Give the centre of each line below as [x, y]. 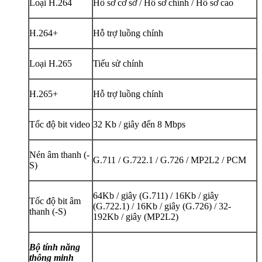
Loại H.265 [51, 63]
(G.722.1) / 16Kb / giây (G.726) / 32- [162, 206]
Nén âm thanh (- [59, 154]
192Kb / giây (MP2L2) [136, 216]
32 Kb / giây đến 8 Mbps [139, 124]
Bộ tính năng [55, 247]
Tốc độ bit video [60, 124]
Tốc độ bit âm [55, 201]
